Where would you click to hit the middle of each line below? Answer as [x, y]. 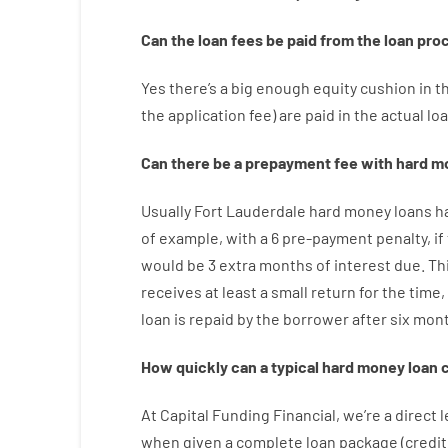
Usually [165, 210]
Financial [304, 414]
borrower [315, 318]
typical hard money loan [354, 366]
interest [362, 264]
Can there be [185, 162]
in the [357, 114]
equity [334, 87]
